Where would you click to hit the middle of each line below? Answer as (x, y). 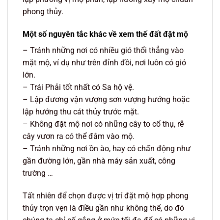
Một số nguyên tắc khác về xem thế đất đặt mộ (105, 34)
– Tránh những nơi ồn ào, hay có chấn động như (107, 149)
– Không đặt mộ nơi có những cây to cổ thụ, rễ (103, 124)
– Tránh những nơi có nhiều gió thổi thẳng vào (103, 51)
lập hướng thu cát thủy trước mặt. (81, 112)
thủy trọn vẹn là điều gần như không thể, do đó (103, 208)
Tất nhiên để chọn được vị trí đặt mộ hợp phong (106, 195)
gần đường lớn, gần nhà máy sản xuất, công (99, 161)
